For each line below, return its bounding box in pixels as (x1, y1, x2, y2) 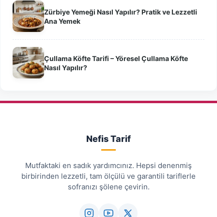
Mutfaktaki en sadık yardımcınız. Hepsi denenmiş (25, 161, 192, 170)
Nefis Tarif (86, 134, 131, 144)
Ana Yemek (44, 16, 80, 25)
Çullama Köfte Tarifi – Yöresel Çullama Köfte (44, 54, 188, 62)
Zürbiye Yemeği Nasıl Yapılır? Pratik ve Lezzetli (44, 7, 197, 16)
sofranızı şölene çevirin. (67, 182, 150, 192)
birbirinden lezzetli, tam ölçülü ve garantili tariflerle (21, 171, 196, 181)
